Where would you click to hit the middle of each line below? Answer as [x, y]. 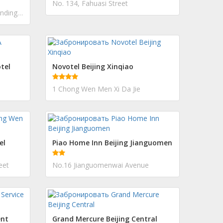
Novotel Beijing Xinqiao [93, 66]
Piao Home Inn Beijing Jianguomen [112, 143]
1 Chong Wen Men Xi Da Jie [96, 89]
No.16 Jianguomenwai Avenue [101, 165]
